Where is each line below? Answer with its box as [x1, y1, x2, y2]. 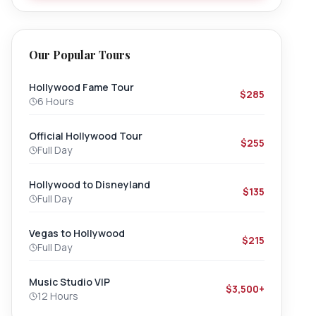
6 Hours [37, 95, 74, 109]
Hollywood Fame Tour [29, 80, 134, 95]
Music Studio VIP [29, 275, 110, 289]
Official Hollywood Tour [29, 129, 142, 143]
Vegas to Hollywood [29, 226, 125, 241]
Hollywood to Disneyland [29, 178, 150, 192]
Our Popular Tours [29, 47, 130, 63]
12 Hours [37, 289, 78, 303]
